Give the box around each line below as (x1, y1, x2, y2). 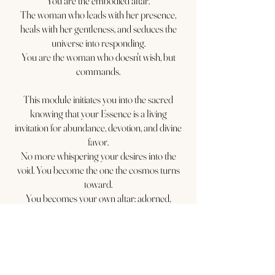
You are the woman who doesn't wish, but (21, 50, 176, 63)
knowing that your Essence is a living (29, 107, 167, 120)
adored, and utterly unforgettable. (36, 206, 161, 219)
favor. (88, 135, 109, 148)
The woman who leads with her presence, (20, 8, 176, 21)
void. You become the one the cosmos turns (17, 163, 180, 176)
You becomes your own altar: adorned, (26, 192, 171, 204)
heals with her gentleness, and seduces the (20, 22, 177, 35)
